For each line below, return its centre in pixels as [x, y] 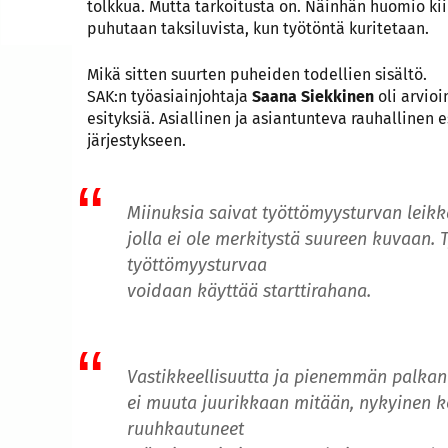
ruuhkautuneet [185, 428]
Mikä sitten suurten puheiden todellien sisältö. [257, 74]
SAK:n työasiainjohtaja [169, 96]
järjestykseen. [136, 140]
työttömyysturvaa [197, 264]
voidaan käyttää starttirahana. [249, 290]
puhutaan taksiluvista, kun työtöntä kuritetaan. [258, 28]
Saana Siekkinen [313, 96]
